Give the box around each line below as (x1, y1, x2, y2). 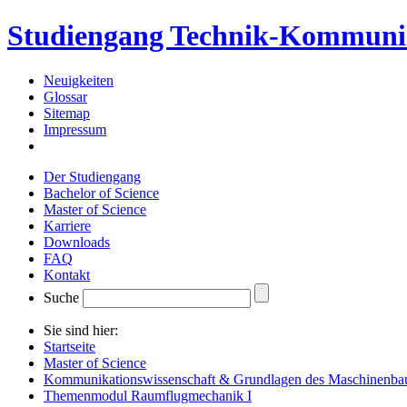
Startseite (44, 338, 95, 354)
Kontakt (44, 266, 90, 283)
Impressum (44, 121, 106, 137)
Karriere (44, 217, 91, 233)
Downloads (44, 233, 110, 250)
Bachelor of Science (44, 184, 159, 201)
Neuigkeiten (44, 72, 114, 88)
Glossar (44, 88, 87, 104)
